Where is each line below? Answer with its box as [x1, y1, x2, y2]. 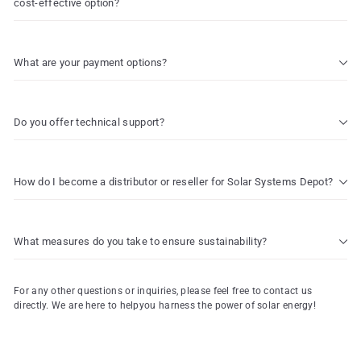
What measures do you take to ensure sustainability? [14, 235, 268, 247]
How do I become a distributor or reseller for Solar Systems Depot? [14, 176, 334, 188]
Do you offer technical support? [14, 116, 165, 128]
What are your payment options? [14, 56, 168, 68]
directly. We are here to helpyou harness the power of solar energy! [14, 300, 317, 311]
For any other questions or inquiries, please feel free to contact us [14, 285, 313, 297]
